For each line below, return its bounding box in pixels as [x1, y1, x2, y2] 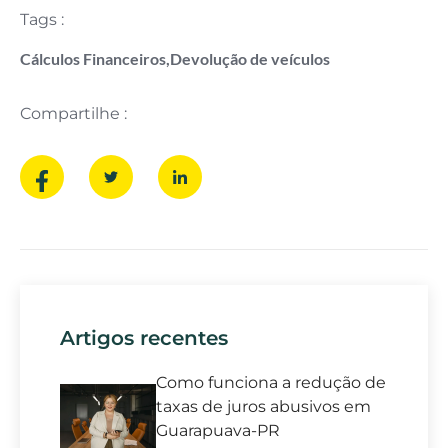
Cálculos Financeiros [20, 48, 166, 68]
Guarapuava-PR [155, 421, 280, 441]
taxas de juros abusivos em [155, 397, 371, 417]
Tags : [20, 10, 64, 30]
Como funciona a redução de [155, 373, 386, 393]
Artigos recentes [60, 326, 228, 351]
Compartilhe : [20, 103, 127, 123]
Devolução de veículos [170, 48, 330, 68]
